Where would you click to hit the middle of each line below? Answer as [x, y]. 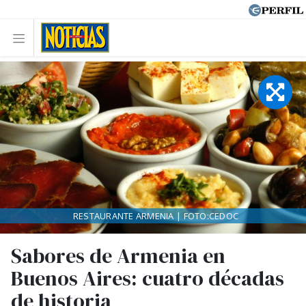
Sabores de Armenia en [118, 256]
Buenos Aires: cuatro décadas [148, 278]
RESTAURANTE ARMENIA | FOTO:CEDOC [156, 216]
